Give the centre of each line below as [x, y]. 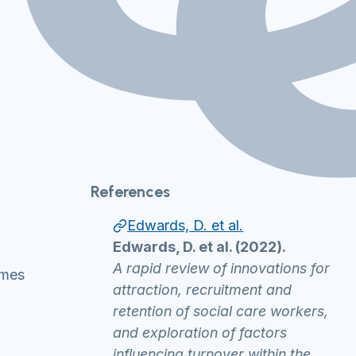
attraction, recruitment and [202, 290]
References [130, 192]
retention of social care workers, [221, 311]
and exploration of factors [200, 333]
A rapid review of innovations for [221, 268]
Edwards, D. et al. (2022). [199, 247]
